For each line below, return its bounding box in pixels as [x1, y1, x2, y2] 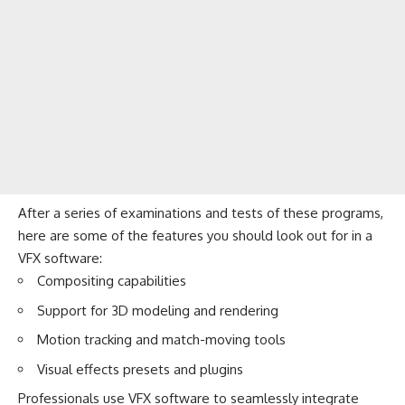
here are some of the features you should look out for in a [18, 227, 372, 244]
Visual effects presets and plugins [37, 360, 243, 378]
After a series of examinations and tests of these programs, [18, 204, 383, 221]
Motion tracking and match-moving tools [37, 331, 286, 348]
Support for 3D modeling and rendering [37, 301, 278, 319]
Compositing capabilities [37, 272, 186, 289]
